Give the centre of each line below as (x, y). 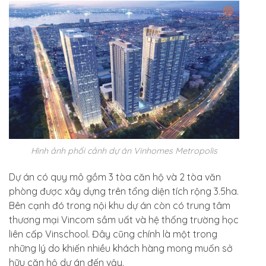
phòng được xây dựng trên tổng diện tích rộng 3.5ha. (124, 191)
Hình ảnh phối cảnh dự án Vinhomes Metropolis (124, 151)
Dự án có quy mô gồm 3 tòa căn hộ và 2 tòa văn (115, 177)
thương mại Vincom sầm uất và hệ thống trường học (124, 219)
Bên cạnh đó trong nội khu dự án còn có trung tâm (120, 205)
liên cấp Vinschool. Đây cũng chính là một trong (113, 234)
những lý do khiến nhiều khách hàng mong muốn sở (121, 248)
